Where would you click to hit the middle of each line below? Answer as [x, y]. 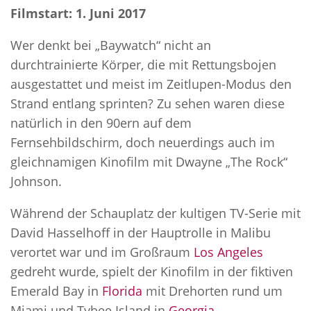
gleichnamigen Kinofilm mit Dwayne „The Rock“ [149, 161]
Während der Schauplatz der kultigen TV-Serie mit [155, 213]
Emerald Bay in [56, 291]
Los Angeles [228, 252]
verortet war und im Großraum [102, 252]
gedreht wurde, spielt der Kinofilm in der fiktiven [152, 271]
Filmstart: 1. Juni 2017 [78, 13]
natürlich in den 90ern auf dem [101, 123]
